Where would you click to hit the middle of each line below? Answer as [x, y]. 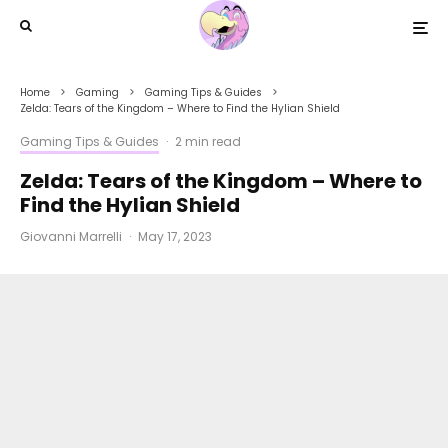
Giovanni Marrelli [71, 236]
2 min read [208, 141]
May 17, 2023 [175, 236]
